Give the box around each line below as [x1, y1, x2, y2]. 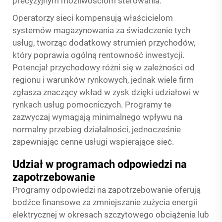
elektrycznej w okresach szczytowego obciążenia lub [12, 210, 209, 220]
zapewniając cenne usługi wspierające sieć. [12, 137, 174, 147]
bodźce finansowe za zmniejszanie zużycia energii [12, 197, 197, 207]
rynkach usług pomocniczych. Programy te [12, 100, 171, 110]
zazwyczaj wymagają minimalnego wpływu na [12, 112, 182, 122]
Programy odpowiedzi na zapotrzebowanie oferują [12, 185, 201, 195]
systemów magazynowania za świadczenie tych [12, 25, 190, 35]
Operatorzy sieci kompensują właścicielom [12, 13, 173, 23]
